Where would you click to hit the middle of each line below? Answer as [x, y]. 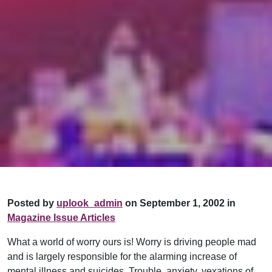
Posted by [32, 203]
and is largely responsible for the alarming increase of [122, 256]
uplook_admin [90, 203]
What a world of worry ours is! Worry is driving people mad [132, 242]
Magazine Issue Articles [61, 217]
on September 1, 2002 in [179, 203]
